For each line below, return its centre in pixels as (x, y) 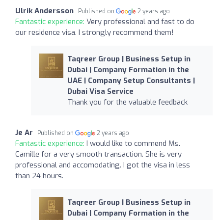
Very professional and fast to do (140, 21)
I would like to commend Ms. (133, 143)
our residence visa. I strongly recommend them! (95, 32)
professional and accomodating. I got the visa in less (103, 165)
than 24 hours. (39, 176)
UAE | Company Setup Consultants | (131, 80)
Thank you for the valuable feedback (127, 102)
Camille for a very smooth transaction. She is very (98, 154)
